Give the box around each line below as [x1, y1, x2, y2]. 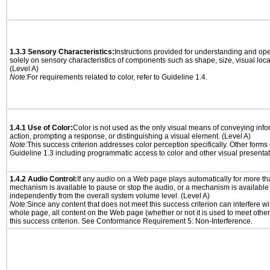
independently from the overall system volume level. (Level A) [10, 192, 210, 200]
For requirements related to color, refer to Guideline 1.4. [27, 73, 207, 81]
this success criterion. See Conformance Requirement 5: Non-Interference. [10, 217, 253, 225]
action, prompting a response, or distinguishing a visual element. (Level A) [10, 132, 251, 140]
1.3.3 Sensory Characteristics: [10, 48, 115, 56]
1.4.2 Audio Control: [10, 175, 77, 183]
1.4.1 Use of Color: [10, 124, 73, 132]
